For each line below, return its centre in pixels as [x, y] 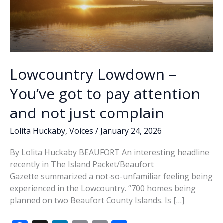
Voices [81, 131]
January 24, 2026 [131, 131]
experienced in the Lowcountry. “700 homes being [103, 188]
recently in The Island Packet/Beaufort [82, 164]
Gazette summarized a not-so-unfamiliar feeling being [111, 176]
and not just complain [87, 112]
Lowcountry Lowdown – [93, 74]
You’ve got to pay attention [105, 93]
